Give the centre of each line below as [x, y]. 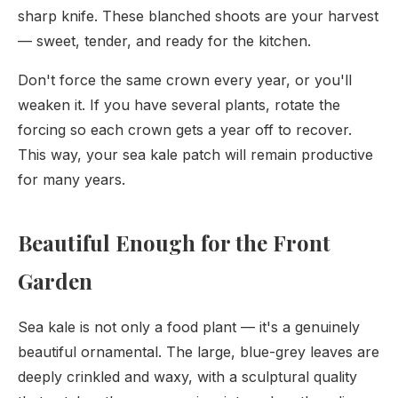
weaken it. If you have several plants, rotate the [179, 105]
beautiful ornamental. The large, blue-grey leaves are [199, 352]
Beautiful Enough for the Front [174, 243]
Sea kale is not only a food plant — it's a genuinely [189, 327]
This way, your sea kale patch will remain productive [195, 155]
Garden [55, 281]
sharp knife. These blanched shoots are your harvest [198, 16]
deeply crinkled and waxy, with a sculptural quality [187, 377]
